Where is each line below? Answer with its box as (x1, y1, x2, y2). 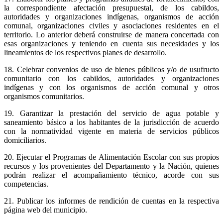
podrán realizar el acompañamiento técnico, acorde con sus (4, 170, 219, 179)
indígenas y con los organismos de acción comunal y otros (4, 83, 219, 92)
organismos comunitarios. (4, 92, 84, 101)
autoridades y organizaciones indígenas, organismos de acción (4, 12, 219, 21)
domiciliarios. (4, 135, 46, 144)
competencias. (4, 179, 48, 188)
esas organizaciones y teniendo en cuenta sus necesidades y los (4, 39, 219, 48)
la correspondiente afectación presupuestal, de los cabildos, (4, 3, 219, 12)
